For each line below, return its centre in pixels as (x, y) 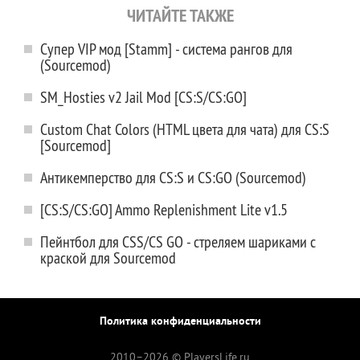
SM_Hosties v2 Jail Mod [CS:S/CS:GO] (143, 97)
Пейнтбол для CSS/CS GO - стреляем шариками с (178, 241)
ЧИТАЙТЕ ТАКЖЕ (180, 15)
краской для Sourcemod (108, 258)
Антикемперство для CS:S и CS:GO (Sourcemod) (173, 177)
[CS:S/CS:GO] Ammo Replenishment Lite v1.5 (164, 209)
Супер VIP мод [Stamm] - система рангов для (166, 49)
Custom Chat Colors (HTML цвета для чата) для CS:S (185, 129)
